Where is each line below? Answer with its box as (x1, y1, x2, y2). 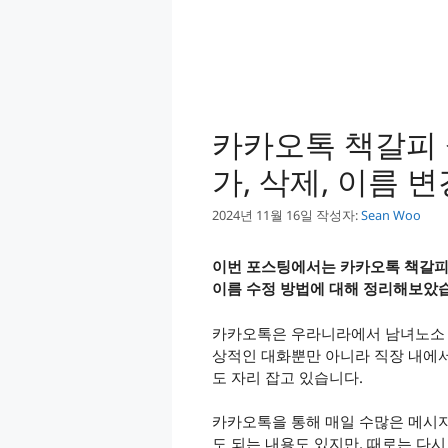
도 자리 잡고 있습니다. (212, 366, 363, 387)
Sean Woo (361, 206, 421, 225)
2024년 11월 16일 (212, 206, 313, 225)
